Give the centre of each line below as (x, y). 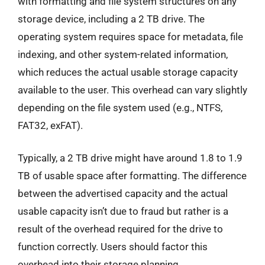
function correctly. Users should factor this (113, 247)
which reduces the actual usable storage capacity (128, 72)
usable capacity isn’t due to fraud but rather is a (123, 211)
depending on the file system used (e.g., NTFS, (120, 107)
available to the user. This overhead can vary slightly (132, 90)
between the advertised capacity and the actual (123, 193)
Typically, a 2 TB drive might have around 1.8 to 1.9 (130, 158)
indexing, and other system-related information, (123, 54)
